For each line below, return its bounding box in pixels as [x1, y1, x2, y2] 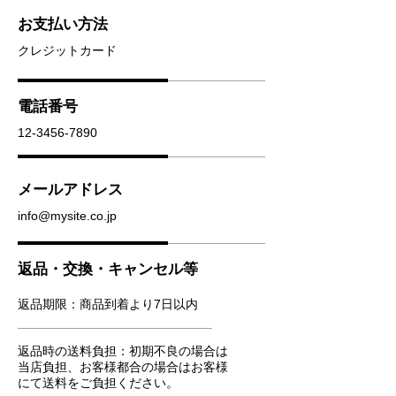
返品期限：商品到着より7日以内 [18, 297, 198, 311]
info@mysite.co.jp [18, 209, 117, 223]
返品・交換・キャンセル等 [18, 261, 198, 278]
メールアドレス [18, 181, 123, 198]
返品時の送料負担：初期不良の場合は [18, 344, 228, 358]
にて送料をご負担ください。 [18, 376, 179, 390]
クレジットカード [18, 43, 117, 57]
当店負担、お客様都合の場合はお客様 [18, 360, 228, 374]
